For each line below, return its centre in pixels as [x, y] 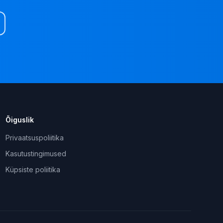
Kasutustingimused [36, 154]
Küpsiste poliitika [33, 169]
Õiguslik [19, 120]
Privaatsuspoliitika [34, 138]
